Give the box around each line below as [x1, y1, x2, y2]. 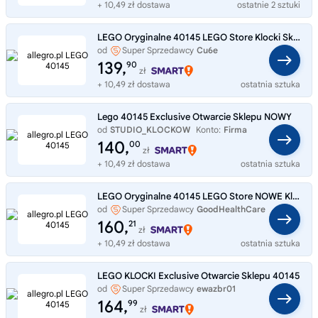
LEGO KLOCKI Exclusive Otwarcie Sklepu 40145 [97, 270, 300, 283]
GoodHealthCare [197, 204, 265, 215]
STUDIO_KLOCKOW [110, 124, 190, 136]
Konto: [196, 124, 221, 136]
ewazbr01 [197, 283, 236, 295]
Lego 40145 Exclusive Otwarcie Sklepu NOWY [97, 111, 292, 124]
